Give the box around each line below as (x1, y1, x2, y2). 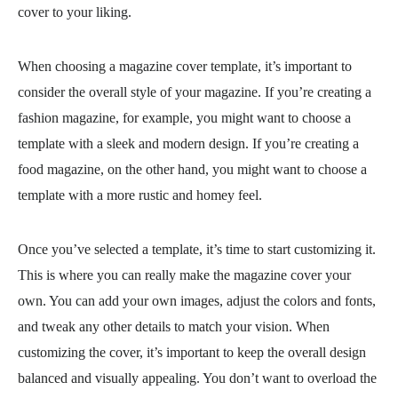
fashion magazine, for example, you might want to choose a (18, 110, 351, 125)
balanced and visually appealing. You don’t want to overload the (18, 370, 377, 386)
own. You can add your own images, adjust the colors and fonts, (18, 293, 376, 308)
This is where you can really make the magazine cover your (18, 267, 351, 283)
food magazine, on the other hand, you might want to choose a (18, 162, 367, 177)
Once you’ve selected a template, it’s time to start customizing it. (18, 242, 376, 257)
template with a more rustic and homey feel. (18, 187, 262, 203)
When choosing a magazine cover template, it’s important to (18, 59, 352, 74)
